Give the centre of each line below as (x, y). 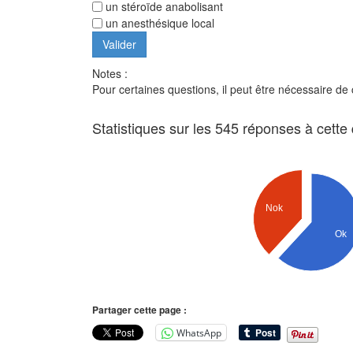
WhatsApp (199, 333)
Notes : (110, 74)
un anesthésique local (158, 23)
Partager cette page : (139, 310)
